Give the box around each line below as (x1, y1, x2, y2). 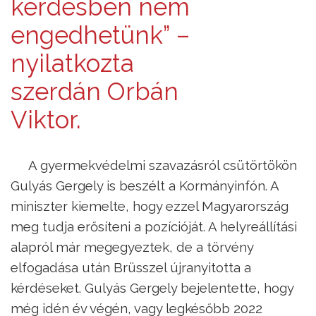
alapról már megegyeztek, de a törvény (11, 238, 253, 255)
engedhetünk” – (11, 20, 190, 49)
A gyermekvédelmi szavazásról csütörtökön (28, 157, 297, 173)
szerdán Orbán (11, 76, 178, 106)
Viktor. (11, 104, 87, 134)
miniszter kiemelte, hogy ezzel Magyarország (11, 197, 288, 214)
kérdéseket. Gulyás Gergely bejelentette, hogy (11, 279, 293, 296)
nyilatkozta (11, 48, 134, 78)
